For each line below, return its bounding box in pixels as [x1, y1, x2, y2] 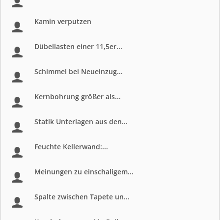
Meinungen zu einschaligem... [34, 167, 134, 176]
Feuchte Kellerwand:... [34, 142, 108, 151]
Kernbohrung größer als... [34, 92, 121, 101]
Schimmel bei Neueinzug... [34, 67, 123, 76]
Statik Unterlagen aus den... [34, 117, 128, 126]
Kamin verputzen [34, 17, 91, 26]
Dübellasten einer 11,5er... [34, 42, 122, 51]
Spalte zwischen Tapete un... [34, 192, 130, 201]
